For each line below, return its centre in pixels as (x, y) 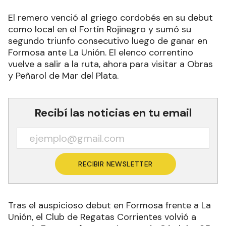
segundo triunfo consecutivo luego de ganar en (108, 41)
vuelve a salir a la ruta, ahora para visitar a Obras (110, 64)
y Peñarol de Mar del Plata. (63, 75)
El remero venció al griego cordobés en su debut (110, 17)
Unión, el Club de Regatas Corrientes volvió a (102, 217)
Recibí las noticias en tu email (113, 112)
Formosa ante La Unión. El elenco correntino (101, 52)
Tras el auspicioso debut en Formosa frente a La (109, 205)
